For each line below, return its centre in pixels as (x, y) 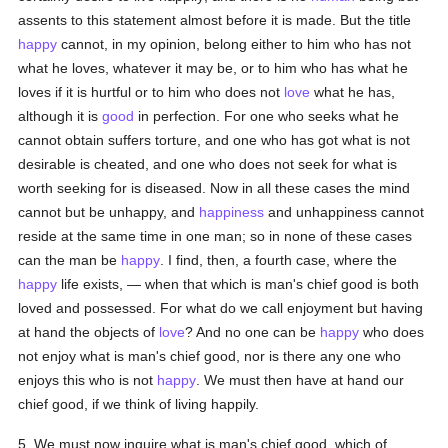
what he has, (353, 92)
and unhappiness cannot (344, 212)
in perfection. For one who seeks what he (267, 116)
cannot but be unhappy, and (109, 212)
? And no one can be (253, 332)
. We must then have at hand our (300, 380)
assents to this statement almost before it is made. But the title (215, 20)
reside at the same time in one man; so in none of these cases (215, 236)
